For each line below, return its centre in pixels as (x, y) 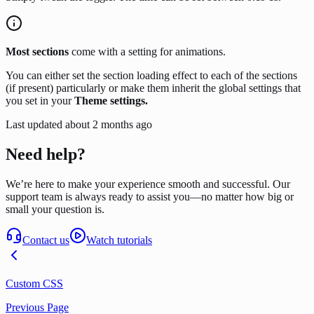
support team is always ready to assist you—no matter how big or (150, 197)
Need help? (46, 155)
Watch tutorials (119, 240)
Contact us (46, 240)
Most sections (37, 52)
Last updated (34, 125)
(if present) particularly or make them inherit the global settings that (153, 88)
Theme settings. (111, 101)
